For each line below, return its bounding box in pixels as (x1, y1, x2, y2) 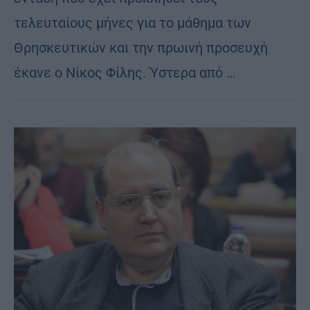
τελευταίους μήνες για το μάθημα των (14, 14, 251, 31)
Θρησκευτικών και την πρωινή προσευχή (14, 39, 268, 56)
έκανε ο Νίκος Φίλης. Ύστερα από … (14, 64, 235, 81)
